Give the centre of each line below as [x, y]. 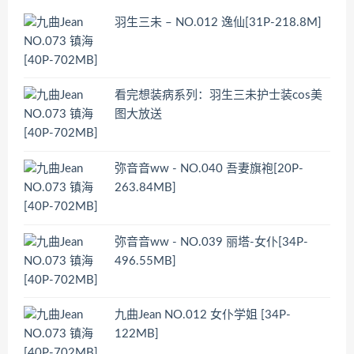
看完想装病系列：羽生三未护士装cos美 [218, 96]
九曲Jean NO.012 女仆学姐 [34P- [203, 315]
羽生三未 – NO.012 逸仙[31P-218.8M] [218, 22]
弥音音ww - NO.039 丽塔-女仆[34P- [211, 242]
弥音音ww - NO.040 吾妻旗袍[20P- [209, 168]
